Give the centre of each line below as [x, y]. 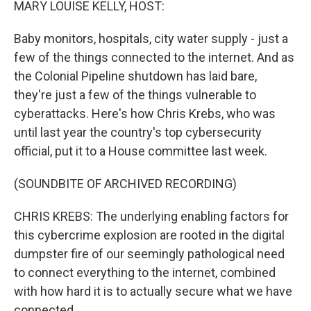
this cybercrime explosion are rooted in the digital [149, 235]
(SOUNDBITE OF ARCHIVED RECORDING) [125, 184]
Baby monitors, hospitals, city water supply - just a [151, 39]
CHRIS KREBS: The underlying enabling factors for [151, 216]
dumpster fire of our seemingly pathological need [149, 254]
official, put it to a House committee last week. [141, 151]
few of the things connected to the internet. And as [154, 57]
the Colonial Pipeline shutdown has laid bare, [135, 76]
